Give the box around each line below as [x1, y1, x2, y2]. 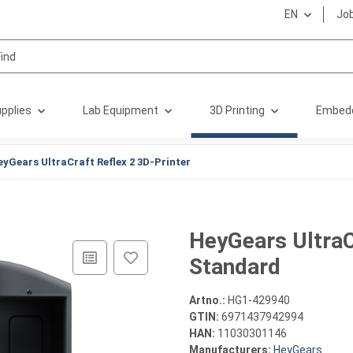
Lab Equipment [83, 104, 158, 117]
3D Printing [210, 104, 265, 117]
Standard [189, 254, 281, 280]
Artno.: [189, 294, 228, 307]
